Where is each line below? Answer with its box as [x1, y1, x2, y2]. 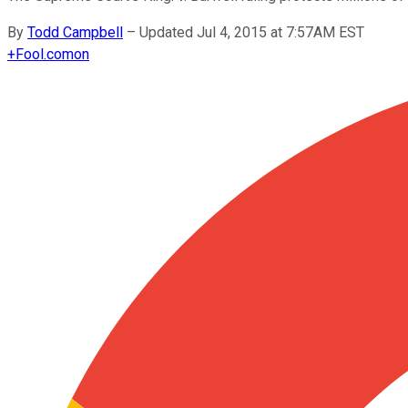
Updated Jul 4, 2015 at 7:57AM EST [139, 23, 364, 41]
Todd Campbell [27, 23, 123, 41]
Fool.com [15, 45, 74, 63]
